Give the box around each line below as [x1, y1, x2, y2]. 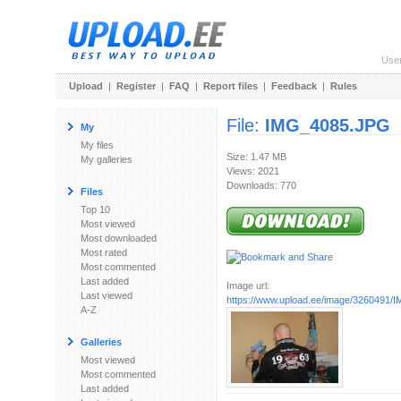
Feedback [271, 81, 317, 91]
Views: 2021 [226, 166, 279, 176]
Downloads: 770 [226, 180, 296, 191]
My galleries [81, 154, 132, 165]
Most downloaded [81, 233, 157, 243]
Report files [203, 81, 258, 91]
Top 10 [81, 204, 110, 215]
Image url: [226, 280, 269, 291]
